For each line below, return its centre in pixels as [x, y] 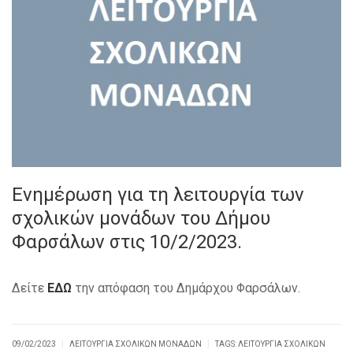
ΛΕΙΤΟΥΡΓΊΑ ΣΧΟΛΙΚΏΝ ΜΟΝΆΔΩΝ [136, 344]
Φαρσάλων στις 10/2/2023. [127, 242]
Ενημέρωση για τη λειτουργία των [158, 194]
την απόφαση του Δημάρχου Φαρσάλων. [186, 288]
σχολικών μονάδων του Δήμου [141, 218]
